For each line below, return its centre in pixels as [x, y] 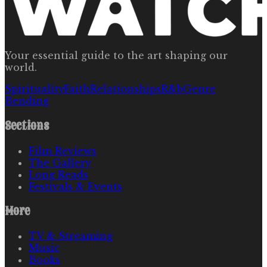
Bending [27, 101]
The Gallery [60, 162]
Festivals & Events [75, 186]
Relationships [125, 89]
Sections [27, 126]
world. [21, 68]
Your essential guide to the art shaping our [116, 56]
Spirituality [34, 89]
